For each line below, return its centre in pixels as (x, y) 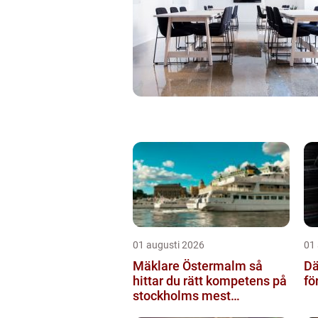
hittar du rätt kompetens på (210, 280)
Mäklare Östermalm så (191, 265)
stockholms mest (182, 295)
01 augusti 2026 (169, 245)
